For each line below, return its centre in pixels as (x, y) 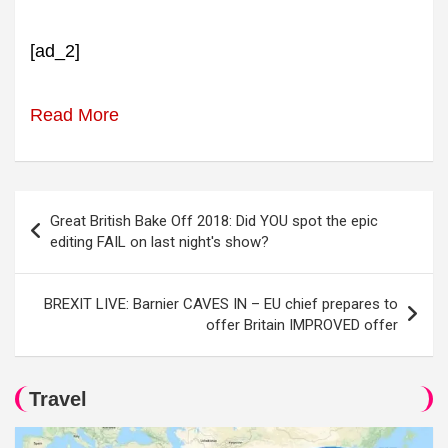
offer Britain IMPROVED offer (302, 325)
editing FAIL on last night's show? (159, 242)
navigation (72, 238)
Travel (58, 399)
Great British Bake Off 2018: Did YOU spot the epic (214, 221)
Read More (74, 115)
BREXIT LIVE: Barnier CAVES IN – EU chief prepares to (221, 304)
